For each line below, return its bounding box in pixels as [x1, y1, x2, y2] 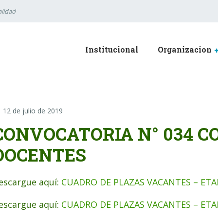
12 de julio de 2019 [3, 106, 63, 115]
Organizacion [158, 44, 212, 54]
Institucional [85, 44, 138, 54]
